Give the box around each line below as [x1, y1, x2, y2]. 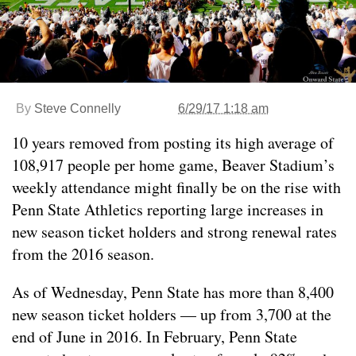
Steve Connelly [34, 102, 121, 116]
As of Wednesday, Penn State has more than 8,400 [12, 281, 334, 304]
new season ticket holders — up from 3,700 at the [12, 304, 331, 326]
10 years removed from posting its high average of [12, 132, 334, 154]
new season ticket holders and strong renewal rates [12, 221, 337, 243]
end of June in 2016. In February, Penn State [12, 326, 297, 348]
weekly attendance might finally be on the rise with [12, 176, 341, 199]
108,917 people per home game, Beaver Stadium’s [12, 154, 335, 176]
